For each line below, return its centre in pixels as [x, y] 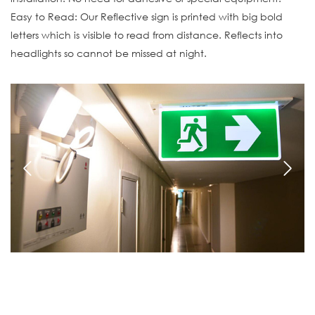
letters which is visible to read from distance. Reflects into [147, 34]
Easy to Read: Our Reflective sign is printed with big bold [147, 16]
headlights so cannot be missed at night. [109, 53]
